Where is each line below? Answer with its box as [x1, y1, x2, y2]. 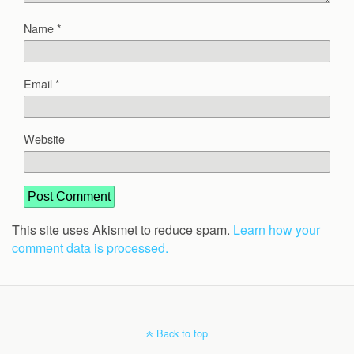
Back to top [156, 325, 208, 341]
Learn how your [233, 220, 320, 239]
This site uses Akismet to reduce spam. [12, 220, 233, 239]
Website [24, 130, 65, 147]
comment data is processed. [12, 238, 168, 257]
